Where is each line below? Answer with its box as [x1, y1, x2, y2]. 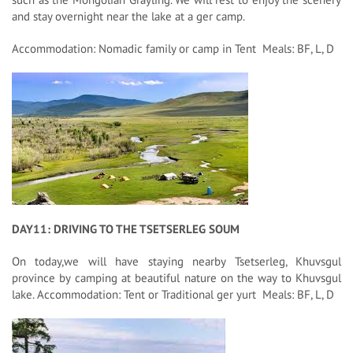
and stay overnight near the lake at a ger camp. [12, 8, 245, 24]
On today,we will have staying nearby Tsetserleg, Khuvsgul [12, 253, 341, 269]
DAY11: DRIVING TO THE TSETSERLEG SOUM [12, 221, 240, 236]
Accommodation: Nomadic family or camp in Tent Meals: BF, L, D [12, 40, 334, 56]
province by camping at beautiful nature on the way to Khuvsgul [12, 269, 341, 285]
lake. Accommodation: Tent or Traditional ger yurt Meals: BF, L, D [12, 286, 334, 302]
